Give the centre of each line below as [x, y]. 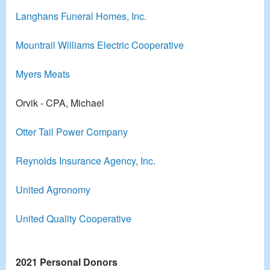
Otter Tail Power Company [72, 131]
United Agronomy [53, 189]
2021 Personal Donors [67, 262]
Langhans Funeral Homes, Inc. [81, 16]
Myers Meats [43, 74]
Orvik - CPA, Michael [60, 102]
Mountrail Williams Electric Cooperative [100, 45]
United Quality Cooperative [74, 218]
